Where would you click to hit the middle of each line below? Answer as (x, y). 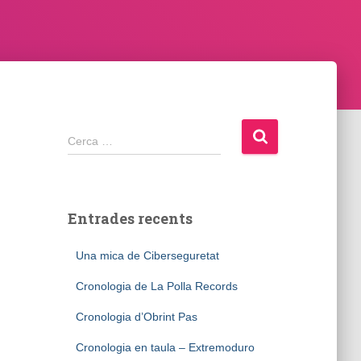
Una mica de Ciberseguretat (147, 255)
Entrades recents (130, 218)
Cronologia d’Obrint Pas (136, 317)
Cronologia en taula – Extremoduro (165, 347)
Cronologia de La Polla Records (156, 286)
